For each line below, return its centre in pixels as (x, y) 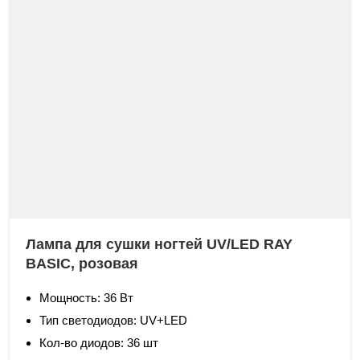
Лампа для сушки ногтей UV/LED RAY (160, 244)
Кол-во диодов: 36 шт (99, 342)
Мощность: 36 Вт (87, 297)
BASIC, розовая (82, 263)
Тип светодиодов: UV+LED (114, 320)
